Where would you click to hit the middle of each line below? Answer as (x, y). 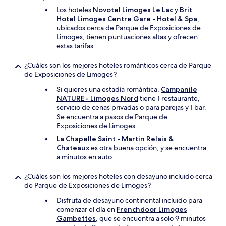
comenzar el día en (87, 209)
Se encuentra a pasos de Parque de (112, 117)
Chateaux (73, 148)
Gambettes (76, 218)
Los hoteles (75, 10)
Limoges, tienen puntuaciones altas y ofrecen (127, 37)
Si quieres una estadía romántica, (109, 89)
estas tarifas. (76, 46)
